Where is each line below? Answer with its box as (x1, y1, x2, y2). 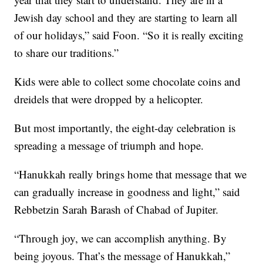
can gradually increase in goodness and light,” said (14, 184, 241, 199)
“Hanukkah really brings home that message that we (14, 166, 247, 181)
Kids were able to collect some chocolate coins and (14, 73, 241, 89)
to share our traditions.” (14, 45, 119, 60)
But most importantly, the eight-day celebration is (14, 120, 236, 135)
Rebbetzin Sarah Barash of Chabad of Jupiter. (14, 201, 219, 217)
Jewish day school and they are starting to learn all (14, 9, 238, 25)
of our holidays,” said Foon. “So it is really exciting (14, 27, 244, 42)
